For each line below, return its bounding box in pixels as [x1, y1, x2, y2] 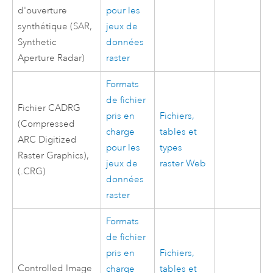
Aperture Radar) [18, 52, 85, 64]
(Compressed [18, 118, 76, 130]
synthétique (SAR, [18, 20, 93, 32]
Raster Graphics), [18, 149, 90, 161]
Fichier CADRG [18, 102, 81, 114]
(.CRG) [18, 165, 46, 177]
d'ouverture [18, 4, 68, 16]
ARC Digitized [18, 133, 77, 146]
